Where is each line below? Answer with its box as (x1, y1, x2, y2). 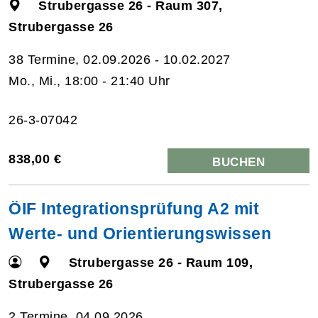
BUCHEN (212, 155, 265, 169)
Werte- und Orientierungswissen (9, 224, 271, 243)
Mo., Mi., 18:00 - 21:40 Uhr (9, 73, 170, 88)
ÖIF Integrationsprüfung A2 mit (9, 199, 259, 218)
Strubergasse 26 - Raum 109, (68, 255, 253, 270)
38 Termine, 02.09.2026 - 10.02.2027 (9, 52, 231, 67)
